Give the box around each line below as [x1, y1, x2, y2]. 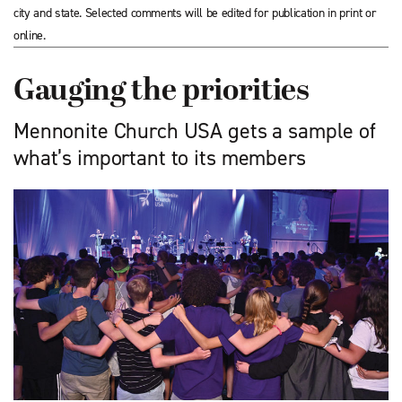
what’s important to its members [13, 144, 306, 172]
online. [13, 27, 46, 44]
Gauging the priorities [13, 74, 310, 109]
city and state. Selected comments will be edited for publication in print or [13, 4, 377, 22]
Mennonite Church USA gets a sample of [13, 117, 376, 145]
